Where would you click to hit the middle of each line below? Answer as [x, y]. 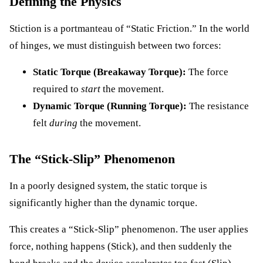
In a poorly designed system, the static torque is [108, 186]
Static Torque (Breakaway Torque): [109, 72]
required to [57, 89]
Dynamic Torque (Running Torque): [110, 106]
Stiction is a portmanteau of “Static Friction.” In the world [129, 28]
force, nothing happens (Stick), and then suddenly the [121, 247]
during [63, 123]
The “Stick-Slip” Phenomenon [92, 159]
